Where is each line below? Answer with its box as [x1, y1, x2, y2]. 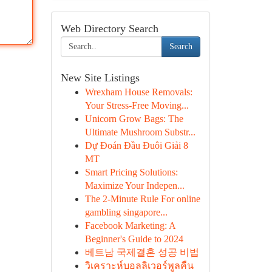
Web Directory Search [60, 22, 158, 35]
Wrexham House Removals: [84, 87, 192, 97]
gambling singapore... [84, 207, 168, 217]
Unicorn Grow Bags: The [84, 114, 183, 124]
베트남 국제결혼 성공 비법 [84, 247, 199, 257]
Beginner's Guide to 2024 [84, 234, 183, 244]
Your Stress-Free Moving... [84, 100, 189, 110]
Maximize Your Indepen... [84, 180, 185, 191]
